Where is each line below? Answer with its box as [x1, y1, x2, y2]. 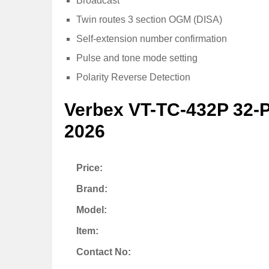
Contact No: [76, 247, 131, 258]
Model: [76, 205, 107, 216]
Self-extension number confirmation [76, 33, 227, 44]
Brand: [76, 184, 107, 195]
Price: [76, 163, 103, 174]
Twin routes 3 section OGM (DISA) [76, 14, 222, 25]
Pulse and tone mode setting [76, 52, 198, 63]
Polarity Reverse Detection [76, 71, 190, 82]
